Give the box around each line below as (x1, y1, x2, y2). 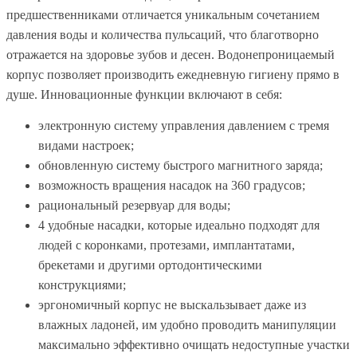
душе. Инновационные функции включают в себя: (6, 88, 282, 102)
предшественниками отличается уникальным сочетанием (6, 8, 320, 22)
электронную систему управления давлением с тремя (38, 119, 329, 133)
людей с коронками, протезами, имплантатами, (38, 238, 295, 253)
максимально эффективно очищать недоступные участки (38, 338, 350, 352)
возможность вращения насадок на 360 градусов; (38, 178, 305, 193)
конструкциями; (38, 278, 126, 292)
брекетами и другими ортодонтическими (38, 258, 262, 273)
